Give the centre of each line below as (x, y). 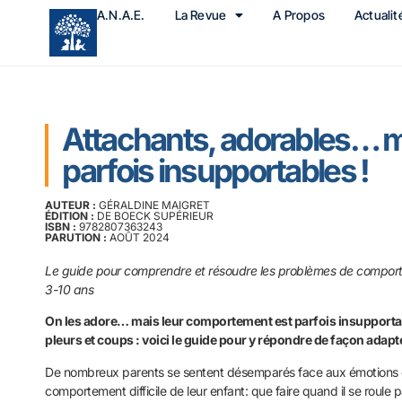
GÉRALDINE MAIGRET (155, 205)
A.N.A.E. (121, 15)
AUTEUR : (72, 205)
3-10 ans (70, 289)
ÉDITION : (71, 215)
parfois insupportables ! (215, 170)
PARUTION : (78, 237)
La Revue (201, 15)
